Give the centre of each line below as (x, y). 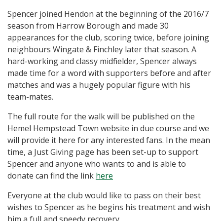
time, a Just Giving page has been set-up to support (103, 152)
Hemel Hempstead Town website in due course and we (108, 129)
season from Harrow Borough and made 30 (88, 26)
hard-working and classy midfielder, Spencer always (102, 61)
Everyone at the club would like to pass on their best (104, 196)
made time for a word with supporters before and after (109, 73)
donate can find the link (52, 176)
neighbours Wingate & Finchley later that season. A (102, 50)
